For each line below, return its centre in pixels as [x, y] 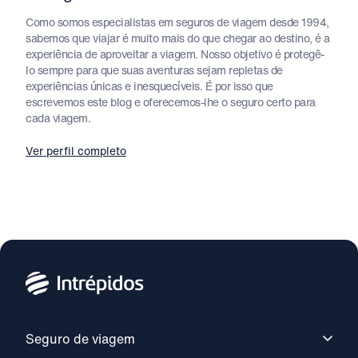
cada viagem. [58, 117]
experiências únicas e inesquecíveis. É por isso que [149, 86]
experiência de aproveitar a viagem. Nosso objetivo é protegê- [175, 54]
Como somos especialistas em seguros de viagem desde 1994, [177, 22]
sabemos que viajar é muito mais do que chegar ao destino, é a [178, 38]
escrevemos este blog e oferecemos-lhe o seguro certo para [171, 101]
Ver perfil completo [76, 150]
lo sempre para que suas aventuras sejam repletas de [154, 70]
